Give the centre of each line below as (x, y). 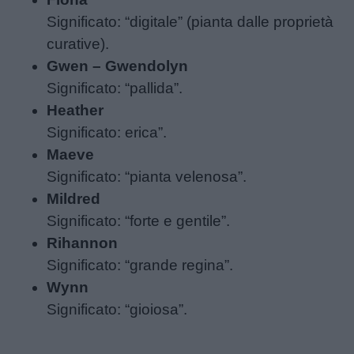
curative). (78, 43)
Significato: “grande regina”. (140, 265)
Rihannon (83, 243)
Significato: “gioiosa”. (117, 309)
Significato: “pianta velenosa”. (147, 176)
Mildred (74, 198)
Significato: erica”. (107, 132)
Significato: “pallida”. (115, 88)
